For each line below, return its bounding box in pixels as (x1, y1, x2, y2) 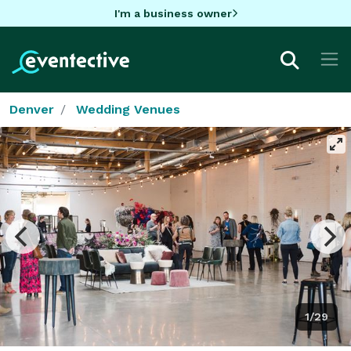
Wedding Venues (76, 101, 180, 117)
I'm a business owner (114, 6, 232, 20)
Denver (9, 101, 54, 117)
